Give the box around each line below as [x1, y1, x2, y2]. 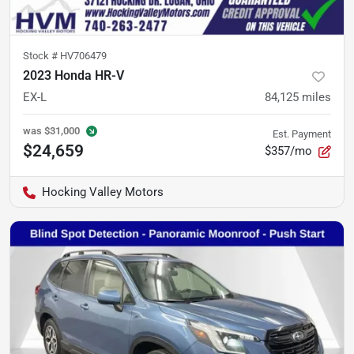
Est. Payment [273, 128, 331, 140]
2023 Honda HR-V [23, 68, 124, 83]
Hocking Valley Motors [42, 185, 164, 199]
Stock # [23, 50, 60, 62]
